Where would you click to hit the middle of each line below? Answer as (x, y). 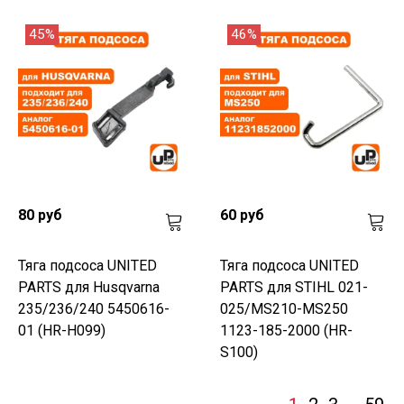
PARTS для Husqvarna (89, 287)
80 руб (40, 215)
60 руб (242, 215)
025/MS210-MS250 (284, 308)
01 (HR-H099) (62, 330)
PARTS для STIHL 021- (294, 287)
